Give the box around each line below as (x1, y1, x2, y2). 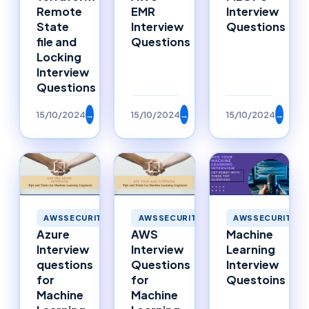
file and (37, 34, 77, 49)
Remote (37, 3, 82, 19)
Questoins (226, 272, 286, 288)
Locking (37, 49, 81, 64)
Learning (226, 242, 275, 257)
